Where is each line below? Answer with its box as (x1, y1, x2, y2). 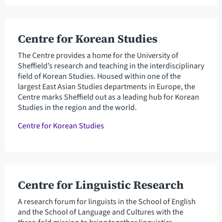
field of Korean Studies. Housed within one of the (17, 70, 181, 82)
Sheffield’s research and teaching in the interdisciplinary (17, 60, 204, 71)
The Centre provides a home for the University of (17, 50, 178, 61)
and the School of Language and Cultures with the (17, 206, 183, 218)
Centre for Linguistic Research (17, 177, 184, 193)
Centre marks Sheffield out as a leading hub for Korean (17, 91, 199, 103)
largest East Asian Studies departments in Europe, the (17, 81, 195, 92)
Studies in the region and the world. (17, 102, 137, 113)
